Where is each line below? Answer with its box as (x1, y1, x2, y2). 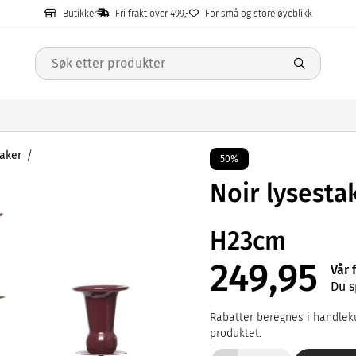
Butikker (62, 8, 97, 19)
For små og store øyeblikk (204, 8, 312, 19)
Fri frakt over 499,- (114, 8, 189, 19)
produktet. (210, 326, 261, 340)
